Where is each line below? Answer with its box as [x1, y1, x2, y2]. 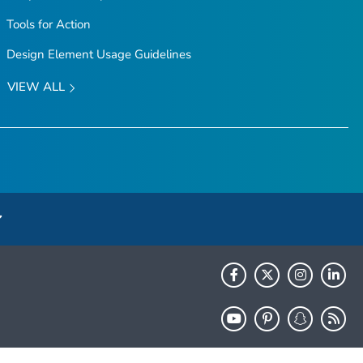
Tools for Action [6, 16, 91, 33]
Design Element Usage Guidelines [6, 46, 191, 63]
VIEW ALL [6, 79, 68, 96]
